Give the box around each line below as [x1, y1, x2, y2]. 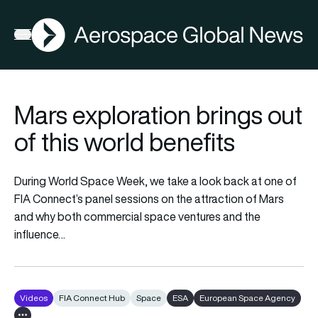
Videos [20, 291, 48, 304]
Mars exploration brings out [14, 97, 302, 132]
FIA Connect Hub [59, 291, 125, 304]
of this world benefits [14, 124, 235, 159]
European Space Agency [199, 291, 295, 304]
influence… [14, 226, 65, 242]
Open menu [13, 29, 71, 45]
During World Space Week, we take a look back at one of [14, 172, 297, 189]
